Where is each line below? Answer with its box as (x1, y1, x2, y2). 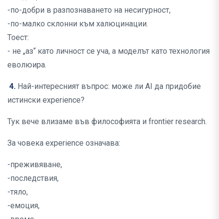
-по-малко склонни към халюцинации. (7, 19, 148, 29)
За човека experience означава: (7, 138, 120, 148)
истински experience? (7, 95, 85, 105)
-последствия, (7, 174, 59, 183)
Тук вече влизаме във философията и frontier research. (7, 117, 207, 127)
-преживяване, (7, 160, 62, 170)
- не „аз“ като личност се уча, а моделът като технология (7, 46, 210, 56)
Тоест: (7, 33, 29, 43)
